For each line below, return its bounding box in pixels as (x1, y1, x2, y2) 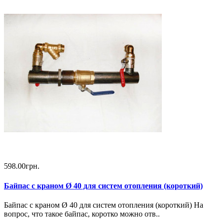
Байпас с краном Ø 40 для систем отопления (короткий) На (4, 200, 203, 209)
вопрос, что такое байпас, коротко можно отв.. (4, 209, 160, 218)
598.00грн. (4, 162, 39, 171)
